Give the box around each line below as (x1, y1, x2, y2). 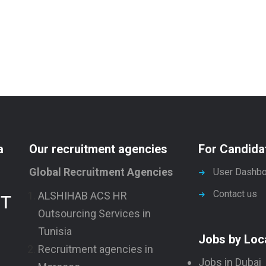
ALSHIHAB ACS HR (38, 189, 127, 202)
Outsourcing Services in (38, 207, 151, 220)
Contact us (213, 188, 257, 199)
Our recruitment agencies (29, 142, 167, 156)
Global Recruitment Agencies (29, 166, 173, 178)
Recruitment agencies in (38, 243, 153, 255)
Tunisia (38, 225, 72, 237)
